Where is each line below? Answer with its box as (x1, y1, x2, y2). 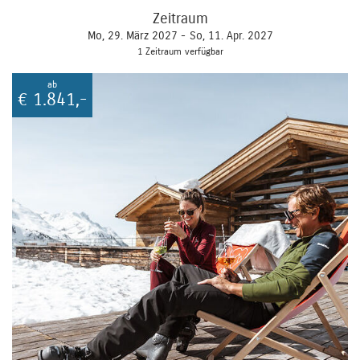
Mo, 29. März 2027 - (87, 28, 186, 43)
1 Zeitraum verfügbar (137, 45, 223, 57)
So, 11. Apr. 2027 (189, 28, 273, 43)
